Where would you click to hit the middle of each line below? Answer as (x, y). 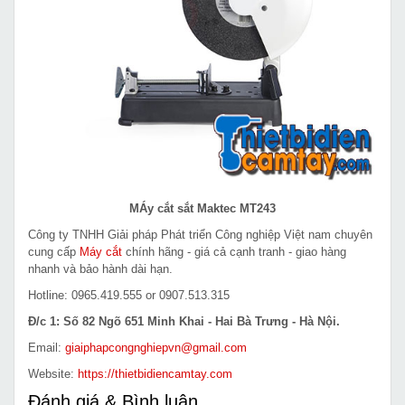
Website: (53, 373)
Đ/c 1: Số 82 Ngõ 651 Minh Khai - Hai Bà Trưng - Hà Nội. (184, 321)
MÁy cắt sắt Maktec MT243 (202, 208)
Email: (47, 347)
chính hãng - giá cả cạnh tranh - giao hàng (234, 251)
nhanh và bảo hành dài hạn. (100, 268)
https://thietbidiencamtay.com (155, 373)
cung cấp (54, 251)
